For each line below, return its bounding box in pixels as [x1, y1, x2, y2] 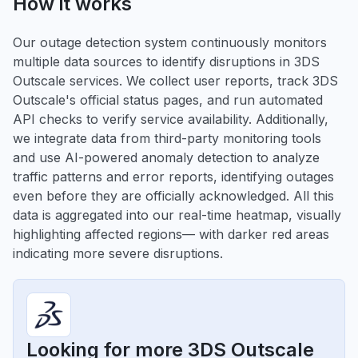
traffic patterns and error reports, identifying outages [13, 169, 334, 185]
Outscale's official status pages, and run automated [13, 92, 323, 108]
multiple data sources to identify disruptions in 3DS [13, 54, 320, 70]
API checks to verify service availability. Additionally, [13, 111, 328, 127]
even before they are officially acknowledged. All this [13, 188, 334, 204]
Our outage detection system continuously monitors [13, 34, 327, 50]
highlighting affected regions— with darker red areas [13, 226, 329, 242]
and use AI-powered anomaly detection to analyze [13, 149, 320, 165]
